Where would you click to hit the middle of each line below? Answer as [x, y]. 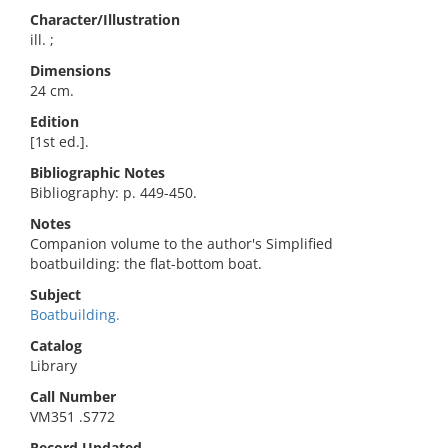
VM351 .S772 [72, 416]
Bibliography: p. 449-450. [113, 192]
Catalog [56, 345]
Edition [54, 121]
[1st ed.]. [59, 141]
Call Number [73, 396]
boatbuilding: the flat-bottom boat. [146, 263]
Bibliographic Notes [97, 172]
